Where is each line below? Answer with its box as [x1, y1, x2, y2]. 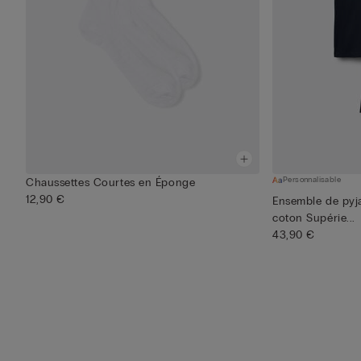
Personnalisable [283, 175, 341, 185]
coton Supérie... [272, 211, 355, 226]
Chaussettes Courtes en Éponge [26, 176, 196, 190]
